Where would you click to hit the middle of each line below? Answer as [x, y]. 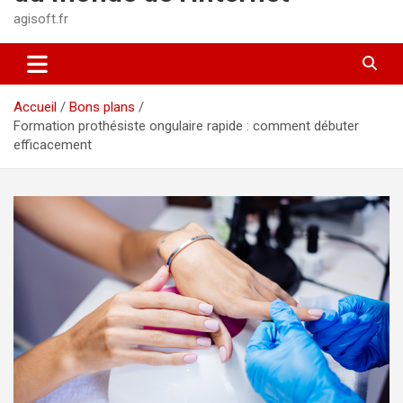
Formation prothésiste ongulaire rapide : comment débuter [186, 125]
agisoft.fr [41, 18]
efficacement [53, 144]
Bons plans [102, 107]
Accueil [35, 107]
